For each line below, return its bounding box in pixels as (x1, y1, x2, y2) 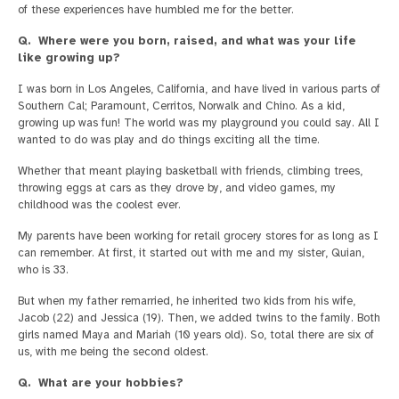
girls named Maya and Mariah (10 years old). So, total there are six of (18, 328, 374, 343)
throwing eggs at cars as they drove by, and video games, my (18, 181, 336, 196)
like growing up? (18, 51, 120, 66)
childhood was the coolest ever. (18, 198, 181, 213)
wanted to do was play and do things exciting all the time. (18, 133, 320, 148)
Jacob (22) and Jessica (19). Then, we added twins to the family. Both (18, 311, 380, 326)
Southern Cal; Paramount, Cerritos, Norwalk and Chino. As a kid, (18, 99, 345, 114)
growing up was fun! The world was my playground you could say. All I (18, 116, 379, 131)
